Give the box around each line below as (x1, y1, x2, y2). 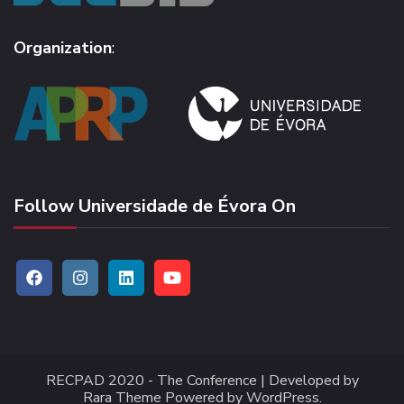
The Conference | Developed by (156, 371, 359, 391)
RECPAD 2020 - (45, 371, 157, 391)
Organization (14, 37, 112, 60)
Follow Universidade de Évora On (14, 194, 296, 219)
